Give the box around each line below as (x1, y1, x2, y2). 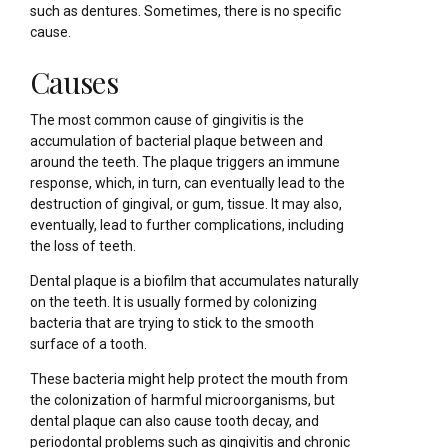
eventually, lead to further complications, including (30, 217, 344, 234)
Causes (30, 61, 118, 101)
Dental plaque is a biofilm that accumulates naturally (30, 273, 359, 290)
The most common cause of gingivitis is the (30, 112, 304, 129)
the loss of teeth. (30, 238, 136, 255)
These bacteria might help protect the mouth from (30, 371, 348, 388)
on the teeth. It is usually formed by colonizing (30, 294, 317, 311)
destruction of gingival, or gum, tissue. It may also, (30, 196, 342, 213)
